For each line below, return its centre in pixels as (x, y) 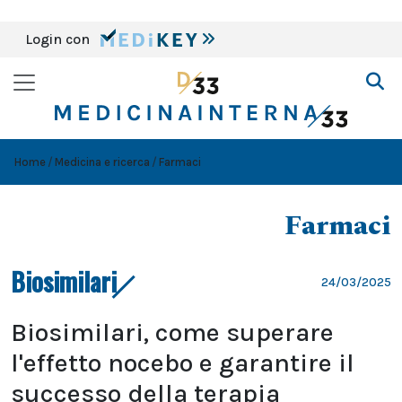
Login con (59, 39)
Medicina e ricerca (102, 162)
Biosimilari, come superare (172, 332)
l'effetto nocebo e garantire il (183, 363)
